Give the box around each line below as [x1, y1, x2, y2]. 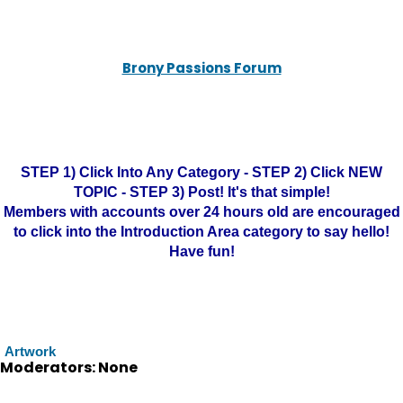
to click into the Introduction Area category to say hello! [13, 224, 390, 239]
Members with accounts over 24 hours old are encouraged [3, 204, 400, 219]
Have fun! [168, 244, 235, 259]
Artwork [4, 344, 56, 359]
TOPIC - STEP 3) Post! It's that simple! [73, 184, 330, 200]
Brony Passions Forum [121, 58, 282, 77]
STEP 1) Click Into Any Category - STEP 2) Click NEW [21, 165, 382, 180]
